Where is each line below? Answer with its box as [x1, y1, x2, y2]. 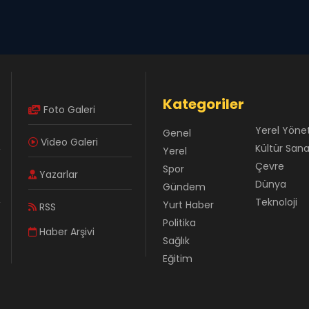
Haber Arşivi [37, 225, 94, 239]
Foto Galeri [41, 103, 95, 117]
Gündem [163, 180, 206, 194]
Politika [163, 216, 196, 230]
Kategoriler [163, 94, 244, 114]
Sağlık [163, 234, 190, 248]
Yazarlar [37, 168, 78, 181]
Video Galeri [38, 135, 98, 149]
